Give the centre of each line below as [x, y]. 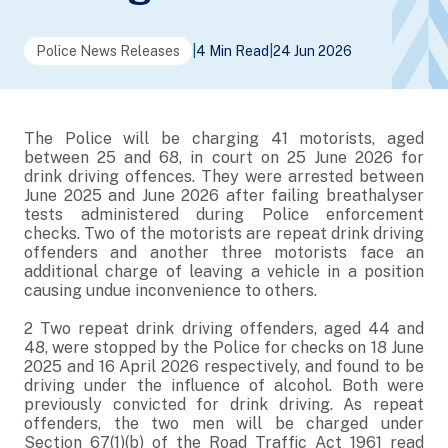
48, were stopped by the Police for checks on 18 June [224, 347]
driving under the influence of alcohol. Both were [224, 385]
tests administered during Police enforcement [224, 214]
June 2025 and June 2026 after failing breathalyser [224, 195]
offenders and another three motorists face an [224, 252]
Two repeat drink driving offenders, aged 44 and [232, 328]
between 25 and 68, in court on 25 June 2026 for [224, 157]
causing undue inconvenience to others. [170, 290]
